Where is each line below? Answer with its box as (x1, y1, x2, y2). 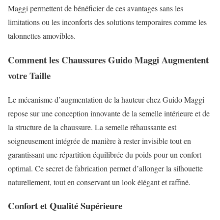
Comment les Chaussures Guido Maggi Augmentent (8, 53, 209, 66)
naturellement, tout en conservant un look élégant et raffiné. (8, 176, 191, 187)
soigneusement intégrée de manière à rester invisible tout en (8, 135, 191, 146)
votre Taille (8, 68, 51, 82)
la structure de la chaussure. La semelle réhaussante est (8, 121, 176, 132)
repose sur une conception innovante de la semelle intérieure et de (8, 108, 210, 118)
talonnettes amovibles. (8, 30, 76, 41)
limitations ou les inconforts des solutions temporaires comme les (8, 17, 207, 27)
